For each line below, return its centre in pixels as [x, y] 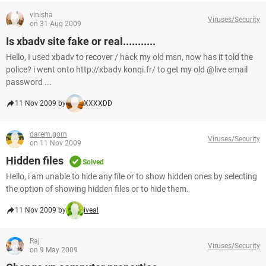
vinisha [41, 15]
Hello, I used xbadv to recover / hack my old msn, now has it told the [129, 57]
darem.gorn [48, 134]
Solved [93, 162]
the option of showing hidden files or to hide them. [97, 189]
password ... [29, 82]
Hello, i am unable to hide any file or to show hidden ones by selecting [132, 176]
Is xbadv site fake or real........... [81, 41]
